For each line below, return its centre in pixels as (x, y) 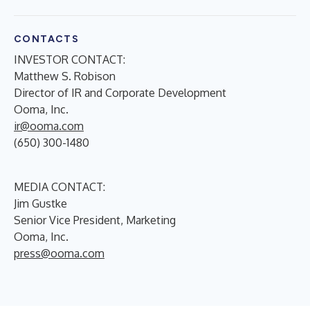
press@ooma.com (59, 253)
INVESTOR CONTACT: (70, 59)
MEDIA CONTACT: (60, 186)
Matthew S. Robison (65, 76)
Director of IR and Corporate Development (120, 92)
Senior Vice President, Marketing (95, 220)
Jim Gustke (40, 203)
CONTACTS (47, 39)
